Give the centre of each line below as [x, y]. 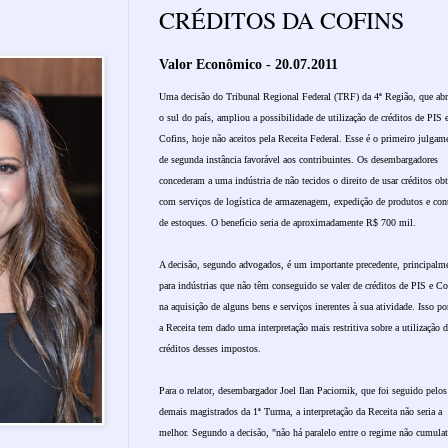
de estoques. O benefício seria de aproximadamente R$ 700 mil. [287, 222]
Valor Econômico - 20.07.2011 [248, 64]
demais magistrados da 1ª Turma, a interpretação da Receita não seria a [300, 411]
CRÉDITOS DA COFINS [281, 19]
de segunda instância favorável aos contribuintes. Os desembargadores [298, 159]
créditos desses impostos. [210, 348]
